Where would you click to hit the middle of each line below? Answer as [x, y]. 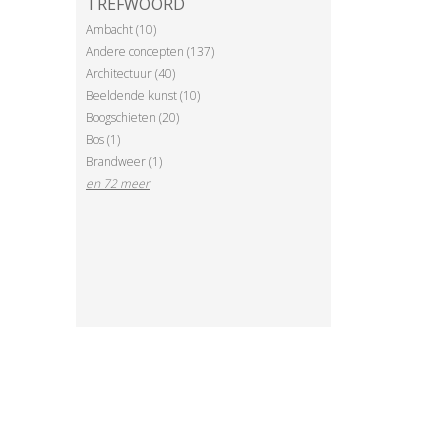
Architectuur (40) [130, 73]
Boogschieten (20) [132, 117]
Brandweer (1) [124, 161]
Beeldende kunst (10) [143, 95]
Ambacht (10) [121, 29]
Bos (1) [103, 139]
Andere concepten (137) [150, 51]
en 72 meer [118, 183]
